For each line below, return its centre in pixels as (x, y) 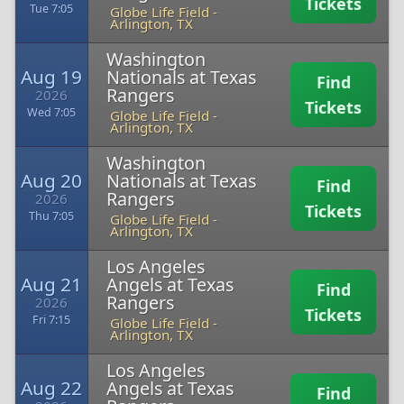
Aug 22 (51, 388)
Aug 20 (51, 180)
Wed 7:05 (51, 112)
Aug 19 (51, 77)
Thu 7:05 (51, 216)
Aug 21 (51, 284)
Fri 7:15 (51, 320)
